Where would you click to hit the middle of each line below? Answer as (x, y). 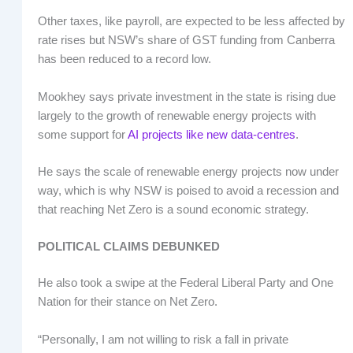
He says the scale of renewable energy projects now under (188, 172)
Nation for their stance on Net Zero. (127, 302)
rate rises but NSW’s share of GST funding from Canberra (186, 41)
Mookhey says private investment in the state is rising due (186, 97)
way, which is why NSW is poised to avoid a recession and (188, 191)
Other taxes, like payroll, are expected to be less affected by (191, 22)
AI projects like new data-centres (211, 134)
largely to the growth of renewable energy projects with (176, 115)
